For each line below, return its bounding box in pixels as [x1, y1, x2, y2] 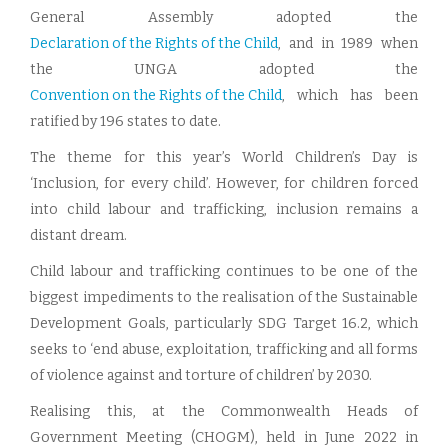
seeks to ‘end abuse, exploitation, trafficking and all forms [30, 341, 418, 358]
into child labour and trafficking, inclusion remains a [30, 201, 418, 218]
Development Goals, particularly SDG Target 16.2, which [30, 315, 418, 332]
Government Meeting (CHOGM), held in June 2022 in [30, 429, 418, 446]
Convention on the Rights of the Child [30, 87, 282, 104]
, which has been [282, 87, 418, 104]
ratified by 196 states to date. [30, 113, 221, 130]
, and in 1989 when [278, 35, 418, 52]
